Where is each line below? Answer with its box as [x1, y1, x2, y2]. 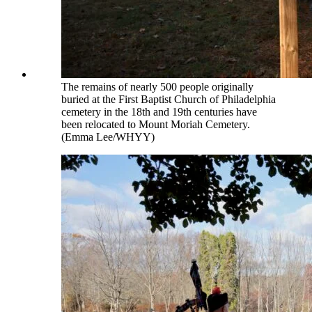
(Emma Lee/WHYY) [61, 130, 155, 143]
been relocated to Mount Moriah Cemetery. [61, 118, 250, 130]
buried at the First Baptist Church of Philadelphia [61, 93, 276, 105]
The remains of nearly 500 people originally [61, 80, 253, 93]
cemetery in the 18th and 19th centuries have [61, 105, 257, 118]
